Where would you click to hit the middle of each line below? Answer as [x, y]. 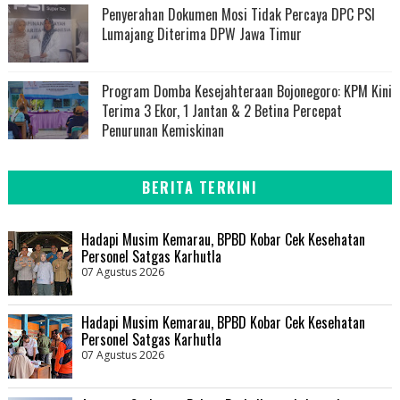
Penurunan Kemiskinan [162, 130]
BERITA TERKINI [200, 187]
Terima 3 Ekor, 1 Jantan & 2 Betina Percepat [221, 110]
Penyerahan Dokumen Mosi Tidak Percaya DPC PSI [238, 14]
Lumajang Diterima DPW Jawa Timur [201, 33]
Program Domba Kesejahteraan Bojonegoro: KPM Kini [246, 91]
